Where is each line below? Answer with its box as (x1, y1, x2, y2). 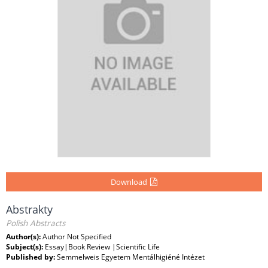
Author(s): (6, 232, 42, 242)
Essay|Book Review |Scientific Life (45, 242, 160, 252)
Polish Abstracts (6, 218, 65, 229)
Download (111, 176, 147, 188)
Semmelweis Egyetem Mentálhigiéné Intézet (57, 252, 205, 263)
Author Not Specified (42, 232, 111, 242)
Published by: (6, 252, 57, 263)
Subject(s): (6, 242, 45, 252)
